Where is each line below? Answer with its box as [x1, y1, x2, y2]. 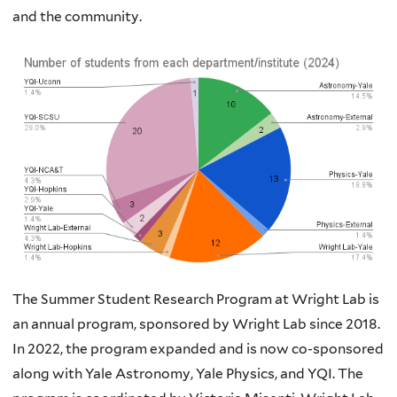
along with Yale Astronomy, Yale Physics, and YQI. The [12, 365, 363, 383]
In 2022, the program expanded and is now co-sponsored [12, 340, 384, 358]
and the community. [12, 8, 142, 26]
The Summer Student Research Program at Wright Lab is [12, 291, 379, 308]
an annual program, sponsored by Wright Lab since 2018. [12, 315, 383, 333]
